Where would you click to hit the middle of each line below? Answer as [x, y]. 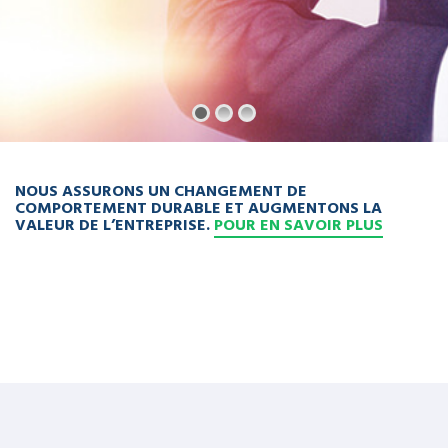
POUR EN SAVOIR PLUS [298, 224]
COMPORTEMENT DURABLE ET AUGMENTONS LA [198, 207]
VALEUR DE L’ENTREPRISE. [114, 224]
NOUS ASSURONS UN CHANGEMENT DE [161, 190]
